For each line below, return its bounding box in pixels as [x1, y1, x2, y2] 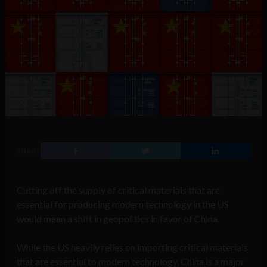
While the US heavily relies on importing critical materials [17, 241, 248, 253]
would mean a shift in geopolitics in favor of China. [17, 213, 219, 225]
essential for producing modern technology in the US [17, 198, 229, 210]
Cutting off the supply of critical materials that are [17, 184, 220, 196]
